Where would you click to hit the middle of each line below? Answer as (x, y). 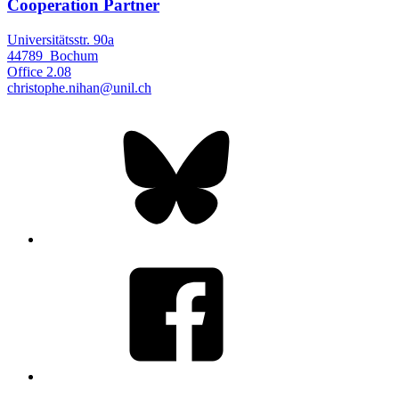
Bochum (74, 55)
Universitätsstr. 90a (61, 39)
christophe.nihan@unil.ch (79, 87)
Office (25, 71)
